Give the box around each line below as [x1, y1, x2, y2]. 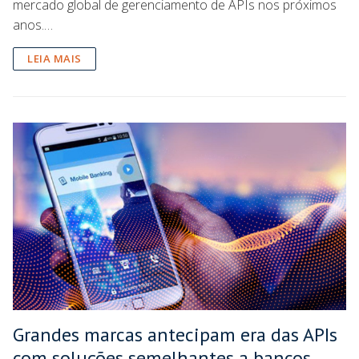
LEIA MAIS [27, 50, 82, 66]
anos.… [13, 15, 53, 34]
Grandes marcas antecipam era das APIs [13, 321, 337, 347]
